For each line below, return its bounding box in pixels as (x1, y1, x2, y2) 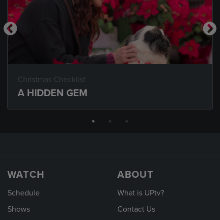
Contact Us (117, 204, 155, 215)
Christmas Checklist (18, 75, 85, 84)
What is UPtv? (117, 188, 164, 198)
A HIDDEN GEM (18, 87, 87, 99)
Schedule (7, 188, 40, 198)
